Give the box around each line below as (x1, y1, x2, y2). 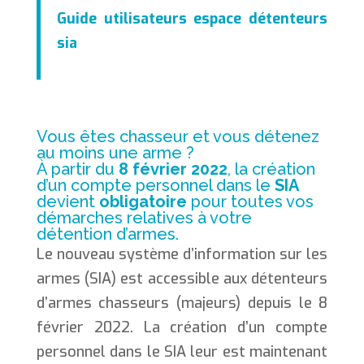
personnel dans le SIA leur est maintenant (36, 341, 328, 362)
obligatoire (98, 191, 191, 211)
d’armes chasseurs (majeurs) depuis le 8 (36, 292, 328, 313)
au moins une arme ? (36, 142, 194, 162)
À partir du (36, 158, 119, 179)
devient (36, 191, 99, 211)
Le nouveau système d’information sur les (36, 244, 328, 264)
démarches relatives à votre (36, 207, 252, 227)
